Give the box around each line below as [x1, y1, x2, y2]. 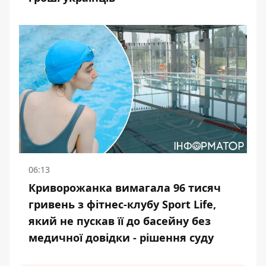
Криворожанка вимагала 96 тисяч [28, 180, 221, 195]
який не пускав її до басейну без [28, 214, 211, 228]
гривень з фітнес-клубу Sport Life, [28, 197, 216, 211]
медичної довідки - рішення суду [28, 230, 214, 245]
